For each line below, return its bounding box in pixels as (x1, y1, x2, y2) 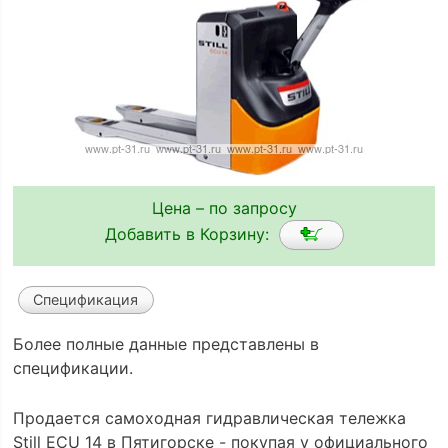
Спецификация (33, 291, 139, 309)
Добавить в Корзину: (104, 223, 279, 244)
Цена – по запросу (151, 197, 297, 218)
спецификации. (12, 358, 133, 379)
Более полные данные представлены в (12, 334, 319, 355)
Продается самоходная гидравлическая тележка (12, 407, 406, 428)
